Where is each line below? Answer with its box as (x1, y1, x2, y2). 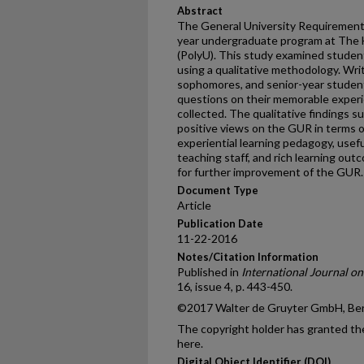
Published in (177, 265, 241, 279)
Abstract (177, 4, 223, 17)
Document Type (177, 184, 258, 197)
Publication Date (177, 217, 263, 230)
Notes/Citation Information (177, 250, 318, 263)
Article (177, 198, 211, 212)
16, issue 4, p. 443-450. (177, 279, 292, 293)
